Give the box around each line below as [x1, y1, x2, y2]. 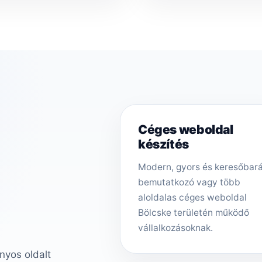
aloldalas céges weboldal [137, 191, 247, 203]
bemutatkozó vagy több [137, 176, 240, 188]
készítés [137, 136, 189, 151]
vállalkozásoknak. [137, 222, 213, 233]
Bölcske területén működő [137, 206, 249, 218]
